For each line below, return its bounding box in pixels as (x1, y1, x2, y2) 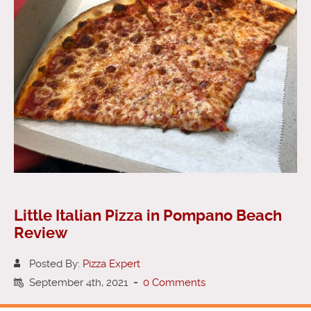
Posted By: (29, 257, 83, 270)
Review (14, 224, 67, 242)
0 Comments (143, 276, 205, 289)
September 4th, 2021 (29, 276, 133, 289)
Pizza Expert (83, 257, 140, 270)
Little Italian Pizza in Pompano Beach (14, 206, 282, 224)
